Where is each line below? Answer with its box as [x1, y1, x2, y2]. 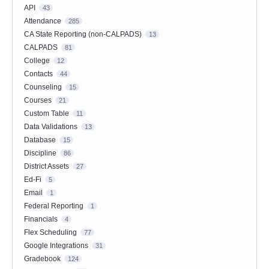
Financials [24, 215, 58, 224]
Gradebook [24, 255, 61, 264]
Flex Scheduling [24, 228, 77, 237]
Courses [24, 96, 52, 105]
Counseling [24, 83, 62, 92]
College [24, 56, 50, 65]
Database [24, 136, 56, 145]
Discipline [24, 149, 56, 158]
